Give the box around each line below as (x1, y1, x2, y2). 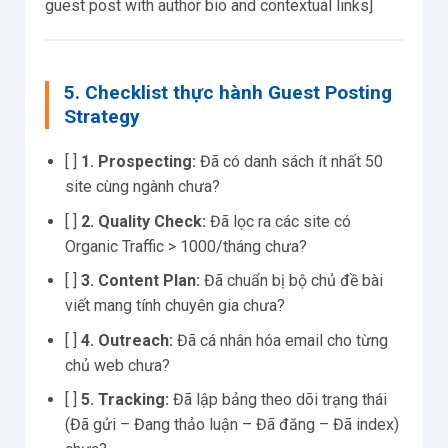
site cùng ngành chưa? (65, 176, 220, 196)
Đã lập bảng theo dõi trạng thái (169, 390, 387, 410)
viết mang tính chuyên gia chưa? (65, 296, 285, 316)
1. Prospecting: (81, 151, 196, 171)
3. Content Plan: (81, 271, 200, 291)
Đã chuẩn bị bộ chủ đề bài (200, 271, 383, 291)
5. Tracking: (81, 390, 169, 410)
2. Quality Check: (81, 211, 206, 231)
